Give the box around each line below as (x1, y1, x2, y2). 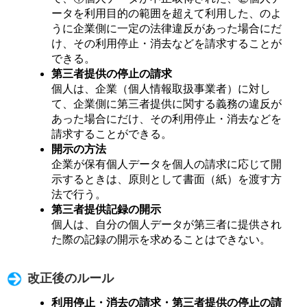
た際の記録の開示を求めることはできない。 (51, 233, 271, 245)
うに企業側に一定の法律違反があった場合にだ (51, 22, 282, 34)
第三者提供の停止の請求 (51, 67, 172, 79)
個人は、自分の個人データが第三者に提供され (51, 218, 282, 230)
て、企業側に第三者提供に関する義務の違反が (51, 97, 282, 110)
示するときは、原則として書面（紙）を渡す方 (51, 173, 282, 185)
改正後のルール (27, 271, 114, 286)
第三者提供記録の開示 (51, 203, 161, 215)
